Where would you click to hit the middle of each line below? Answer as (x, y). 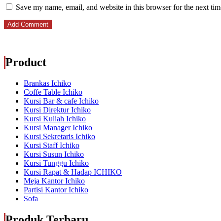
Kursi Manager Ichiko (58, 128)
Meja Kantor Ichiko (54, 181)
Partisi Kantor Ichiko (56, 190)
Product (26, 62)
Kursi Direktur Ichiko (57, 110)
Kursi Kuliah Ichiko (55, 119)
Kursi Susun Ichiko (54, 154)
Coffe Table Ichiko (53, 92)
